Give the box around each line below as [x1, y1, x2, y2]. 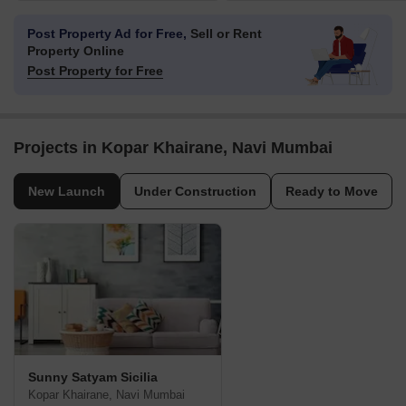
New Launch [28, 184, 105, 199]
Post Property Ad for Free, [27, 26, 187, 42]
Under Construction [134, 184, 256, 199]
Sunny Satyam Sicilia [28, 370, 158, 385]
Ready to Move [285, 184, 378, 199]
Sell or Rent [187, 26, 262, 42]
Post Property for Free [27, 63, 163, 79]
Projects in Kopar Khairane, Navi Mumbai [14, 139, 333, 158]
